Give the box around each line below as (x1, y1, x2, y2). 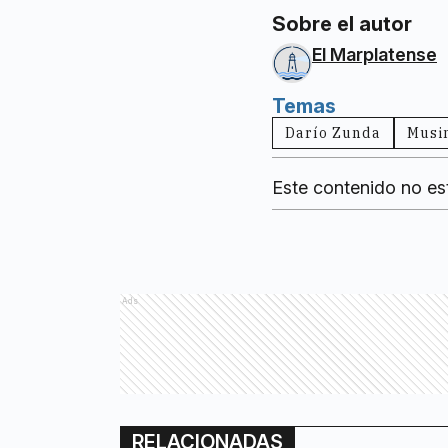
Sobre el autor (272, 12, 412, 37)
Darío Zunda (285, 124, 381, 143)
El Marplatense (312, 44, 437, 66)
